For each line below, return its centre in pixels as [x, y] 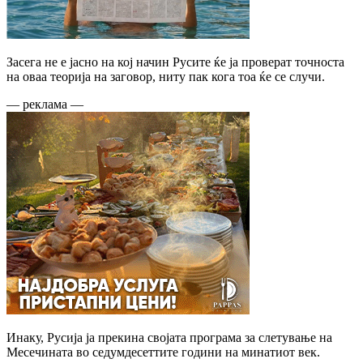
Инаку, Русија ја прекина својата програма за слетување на [169, 337]
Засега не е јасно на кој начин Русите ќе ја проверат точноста [175, 62]
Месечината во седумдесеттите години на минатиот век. [163, 352]
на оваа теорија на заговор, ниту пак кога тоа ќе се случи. [166, 76]
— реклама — [45, 104]
